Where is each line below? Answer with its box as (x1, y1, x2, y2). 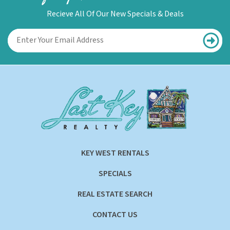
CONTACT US (92, 209, 138, 220)
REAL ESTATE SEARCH (78, 188, 152, 200)
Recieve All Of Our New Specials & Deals (46, 8, 184, 20)
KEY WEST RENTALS (81, 147, 149, 159)
